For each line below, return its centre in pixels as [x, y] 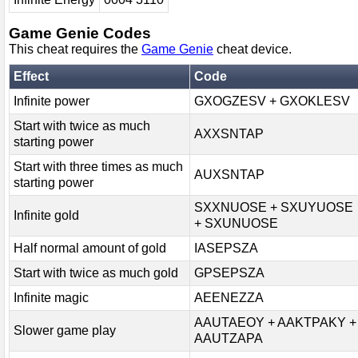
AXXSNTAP [229, 133]
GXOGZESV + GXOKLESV [272, 101]
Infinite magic [51, 297]
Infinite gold [46, 215]
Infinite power [52, 101]
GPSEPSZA [229, 272]
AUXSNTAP [229, 174]
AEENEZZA [229, 297]
